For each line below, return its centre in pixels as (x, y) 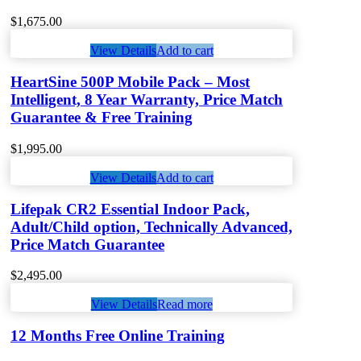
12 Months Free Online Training (118, 335)
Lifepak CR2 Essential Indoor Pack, (130, 209)
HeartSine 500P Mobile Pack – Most (130, 82)
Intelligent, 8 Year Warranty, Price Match (147, 100)
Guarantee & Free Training (102, 118)
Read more (185, 305)
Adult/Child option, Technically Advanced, (151, 226)
